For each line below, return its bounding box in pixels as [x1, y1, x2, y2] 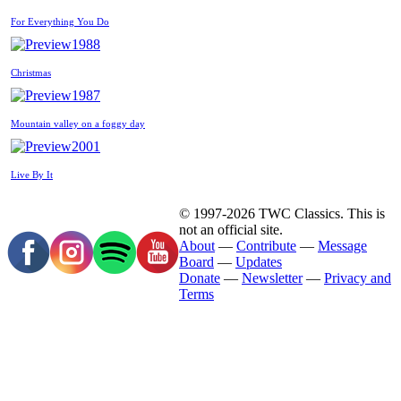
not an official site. [179, 221, 283, 237]
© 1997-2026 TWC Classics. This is [179, 205, 385, 221]
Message [318, 237, 367, 253]
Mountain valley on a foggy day [11, 117, 145, 129]
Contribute [236, 237, 296, 253]
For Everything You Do [11, 15, 109, 27]
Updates [235, 253, 282, 269]
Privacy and [324, 269, 391, 286]
